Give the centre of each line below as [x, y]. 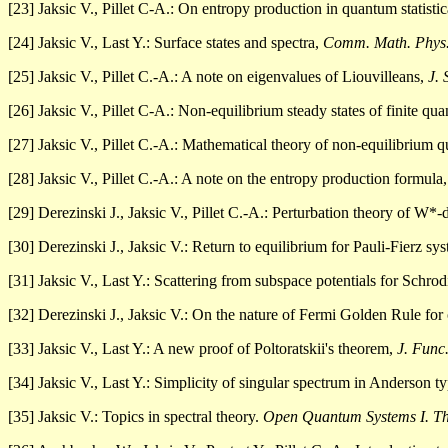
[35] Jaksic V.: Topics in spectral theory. [135, 417]
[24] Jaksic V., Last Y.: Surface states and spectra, [165, 43]
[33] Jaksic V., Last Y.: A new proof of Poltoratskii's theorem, [202, 349]
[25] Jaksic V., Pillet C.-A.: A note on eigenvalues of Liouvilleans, [218, 77]
